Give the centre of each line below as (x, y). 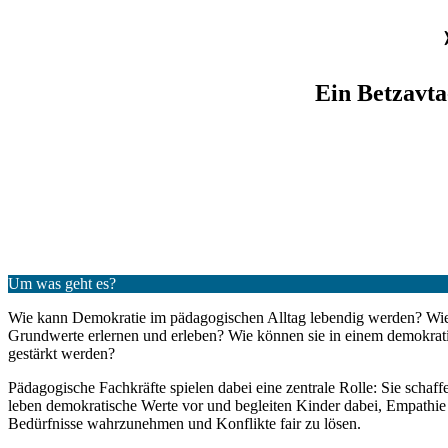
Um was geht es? (62, 283)
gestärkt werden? (61, 353)
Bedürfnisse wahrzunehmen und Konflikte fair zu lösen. (184, 423)
